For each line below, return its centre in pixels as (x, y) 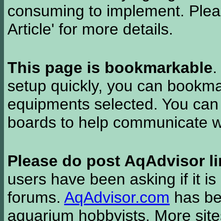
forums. (36, 197)
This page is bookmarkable (110, 68)
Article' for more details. (90, 29)
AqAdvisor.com (117, 197)
